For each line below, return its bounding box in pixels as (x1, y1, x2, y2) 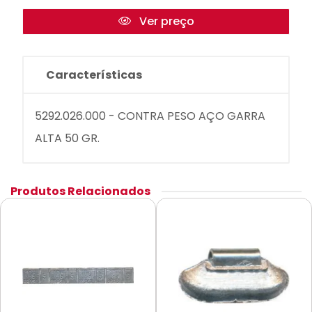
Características (46, 67, 142, 83)
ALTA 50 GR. (35, 130, 100, 146)
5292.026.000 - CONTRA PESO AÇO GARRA (35, 108, 265, 124)
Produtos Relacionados (10, 183, 150, 199)
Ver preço (136, 13, 194, 29)
